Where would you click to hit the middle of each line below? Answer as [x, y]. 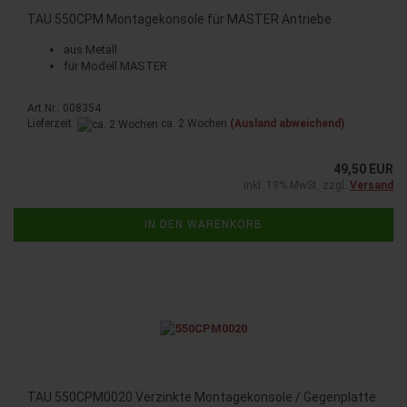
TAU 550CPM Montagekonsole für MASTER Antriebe [179, 20]
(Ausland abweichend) [287, 124]
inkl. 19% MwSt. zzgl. [297, 185]
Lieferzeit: [52, 124]
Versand [372, 185]
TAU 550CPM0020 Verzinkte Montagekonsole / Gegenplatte [202, 397]
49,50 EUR [363, 169]
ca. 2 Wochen [193, 124]
